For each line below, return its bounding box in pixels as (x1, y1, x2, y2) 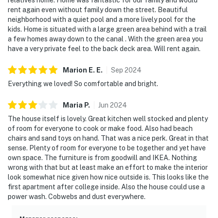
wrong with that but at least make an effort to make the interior (8, 163, 208, 171)
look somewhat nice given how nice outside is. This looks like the (8, 173, 209, 181)
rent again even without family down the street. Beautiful (8, 5, 188, 14)
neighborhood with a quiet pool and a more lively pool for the (8, 15, 196, 23)
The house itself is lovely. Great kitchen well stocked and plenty (8, 114, 208, 123)
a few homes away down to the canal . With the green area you (8, 35, 203, 43)
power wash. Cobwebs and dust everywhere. (8, 192, 145, 200)
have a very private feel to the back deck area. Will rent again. (8, 44, 200, 53)
